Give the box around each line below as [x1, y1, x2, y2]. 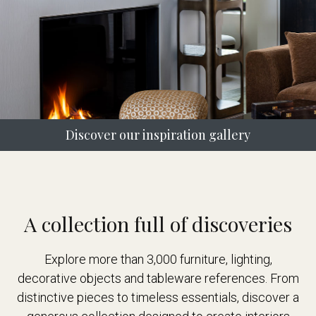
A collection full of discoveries [24, 209, 292, 237]
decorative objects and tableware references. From [17, 271, 299, 286]
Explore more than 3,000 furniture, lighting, [44, 252, 272, 267]
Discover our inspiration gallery [66, 126, 250, 144]
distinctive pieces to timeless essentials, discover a [17, 290, 299, 305]
